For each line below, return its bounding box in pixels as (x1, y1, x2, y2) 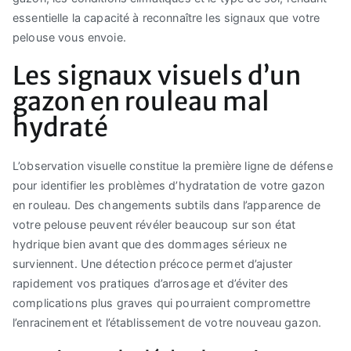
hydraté (13, 110, 109, 143)
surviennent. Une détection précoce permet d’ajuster (13, 256, 293, 270)
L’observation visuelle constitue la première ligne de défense (13, 158, 333, 172)
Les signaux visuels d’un (13, 59, 302, 92)
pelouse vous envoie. (13, 30, 126, 44)
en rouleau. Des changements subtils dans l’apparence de (13, 197, 320, 212)
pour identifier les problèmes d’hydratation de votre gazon (13, 178, 325, 192)
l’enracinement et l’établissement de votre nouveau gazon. (13, 315, 322, 329)
